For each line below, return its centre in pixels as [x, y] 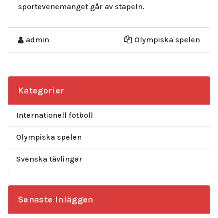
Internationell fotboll [54, 115]
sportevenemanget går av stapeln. [81, 6]
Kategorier [41, 90]
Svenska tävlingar [49, 159]
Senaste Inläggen [56, 199]
